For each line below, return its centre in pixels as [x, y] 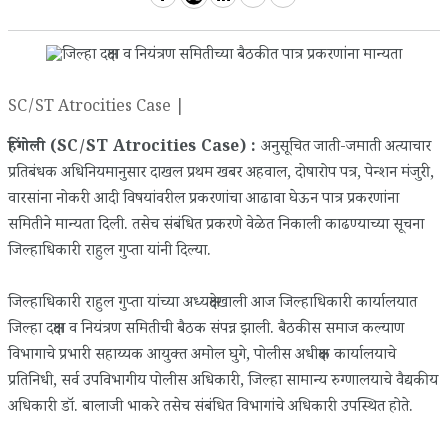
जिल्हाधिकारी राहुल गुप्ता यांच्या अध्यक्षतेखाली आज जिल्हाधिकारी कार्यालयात [212, 304]
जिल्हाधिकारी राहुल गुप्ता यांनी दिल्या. [109, 252]
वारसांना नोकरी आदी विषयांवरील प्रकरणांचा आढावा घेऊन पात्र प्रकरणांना [203, 200]
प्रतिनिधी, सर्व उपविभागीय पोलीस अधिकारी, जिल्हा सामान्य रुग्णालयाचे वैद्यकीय [223, 382]
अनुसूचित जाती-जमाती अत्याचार [346, 148]
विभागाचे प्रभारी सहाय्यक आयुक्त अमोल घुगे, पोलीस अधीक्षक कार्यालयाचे [202, 356]
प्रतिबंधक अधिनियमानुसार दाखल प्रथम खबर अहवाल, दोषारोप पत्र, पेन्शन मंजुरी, [221, 174]
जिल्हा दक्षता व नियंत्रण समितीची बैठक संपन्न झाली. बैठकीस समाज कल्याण [206, 330]
